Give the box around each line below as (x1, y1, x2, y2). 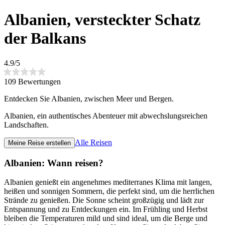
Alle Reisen (75, 138, 112, 147)
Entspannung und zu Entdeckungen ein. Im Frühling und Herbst (4, 205, 207, 214)
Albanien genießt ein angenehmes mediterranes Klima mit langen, (4, 178, 212, 187)
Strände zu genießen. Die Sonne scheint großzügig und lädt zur (4, 196, 204, 205)
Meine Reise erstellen (8, 139, 71, 147)
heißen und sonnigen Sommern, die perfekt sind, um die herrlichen (4, 187, 214, 196)
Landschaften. (4, 120, 49, 129)
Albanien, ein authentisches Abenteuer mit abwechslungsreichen (4, 111, 207, 120)
